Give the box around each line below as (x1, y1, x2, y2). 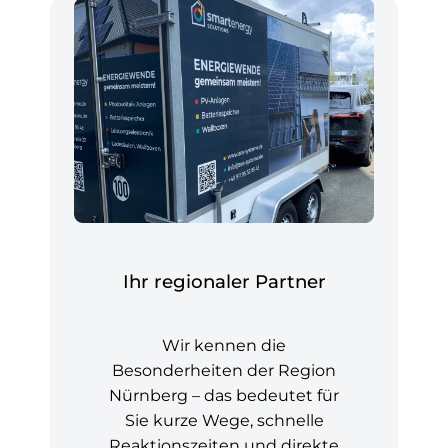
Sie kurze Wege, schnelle (124, 410, 324, 430)
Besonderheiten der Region (112, 360, 336, 380)
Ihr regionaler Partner (122, 270, 326, 294)
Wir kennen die (162, 335, 286, 355)
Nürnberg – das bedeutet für (109, 385, 339, 405)
